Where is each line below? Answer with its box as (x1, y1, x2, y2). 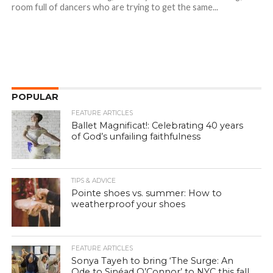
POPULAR (11, 91, 58, 103)
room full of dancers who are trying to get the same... (11, 2, 218, 13)
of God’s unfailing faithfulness (71, 131, 201, 143)
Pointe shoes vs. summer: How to (71, 188, 222, 199)
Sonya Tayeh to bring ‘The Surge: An (71, 255, 234, 267)
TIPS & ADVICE (71, 177, 116, 185)
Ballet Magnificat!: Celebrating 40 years (71, 120, 244, 132)
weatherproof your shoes (71, 199, 186, 210)
